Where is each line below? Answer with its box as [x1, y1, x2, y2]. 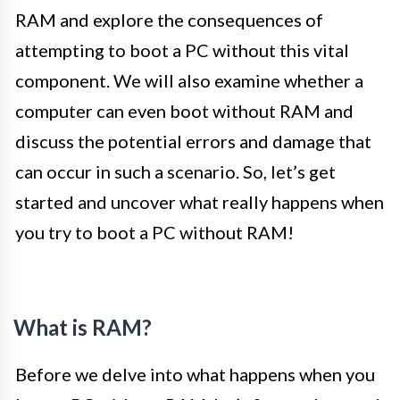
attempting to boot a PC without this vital [15, 38, 349, 61]
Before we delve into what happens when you [15, 362, 375, 385]
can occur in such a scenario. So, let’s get [15, 160, 336, 182]
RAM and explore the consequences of [15, 8, 323, 30]
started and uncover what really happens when [15, 190, 384, 212]
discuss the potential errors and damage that [15, 129, 371, 152]
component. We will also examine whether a [15, 69, 363, 91]
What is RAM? [13, 313, 152, 340]
